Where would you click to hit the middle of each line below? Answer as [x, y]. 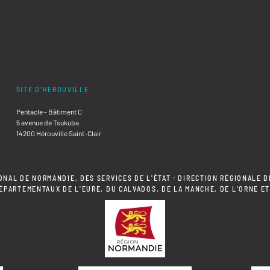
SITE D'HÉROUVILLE [52, 89]
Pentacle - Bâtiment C [49, 111]
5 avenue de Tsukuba [47, 122]
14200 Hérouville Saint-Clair [58, 133]
